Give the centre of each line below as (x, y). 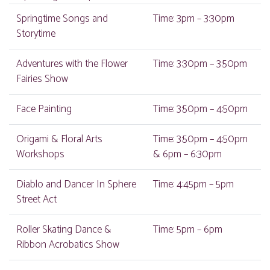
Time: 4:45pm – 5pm (193, 184)
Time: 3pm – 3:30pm (194, 19)
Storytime (36, 34)
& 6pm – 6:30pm (187, 154)
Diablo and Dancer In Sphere (76, 184)
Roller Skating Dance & (64, 230)
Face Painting (44, 109)
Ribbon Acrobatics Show (68, 245)
